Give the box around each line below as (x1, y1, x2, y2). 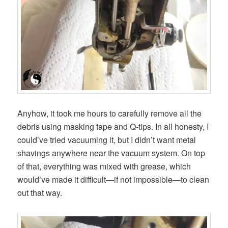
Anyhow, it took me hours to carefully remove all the (17, 107, 202, 119)
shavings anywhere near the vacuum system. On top (17, 147, 206, 159)
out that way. (17, 186, 63, 198)
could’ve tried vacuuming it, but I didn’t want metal (17, 133, 196, 146)
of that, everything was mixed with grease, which (17, 160, 191, 172)
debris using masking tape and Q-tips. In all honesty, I (17, 120, 209, 132)
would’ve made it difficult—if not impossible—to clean (17, 173, 210, 185)
